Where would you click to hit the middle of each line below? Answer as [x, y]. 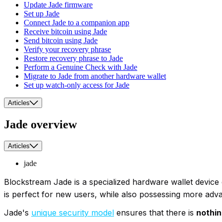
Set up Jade [42, 13]
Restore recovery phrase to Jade [73, 58]
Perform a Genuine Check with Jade [81, 67]
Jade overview [40, 124]
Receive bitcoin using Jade [65, 31]
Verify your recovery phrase [67, 49]
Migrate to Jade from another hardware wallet [95, 76]
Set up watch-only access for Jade [77, 85]
